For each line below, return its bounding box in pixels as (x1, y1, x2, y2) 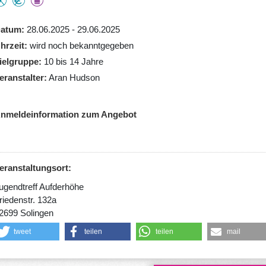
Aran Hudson (48, 72, 100, 83)
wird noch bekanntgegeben (29, 40, 134, 50)
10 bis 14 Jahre (43, 56, 103, 66)
